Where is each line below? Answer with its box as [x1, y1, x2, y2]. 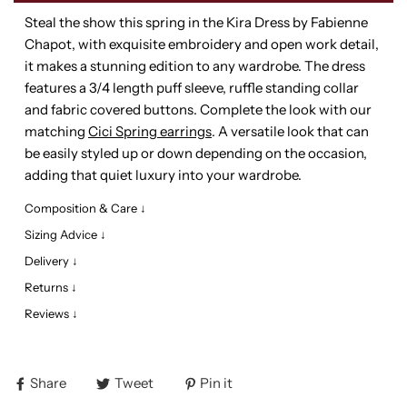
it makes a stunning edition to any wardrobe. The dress [25, 57, 365, 75]
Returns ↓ [25, 280, 77, 295]
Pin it [200, 374, 233, 392]
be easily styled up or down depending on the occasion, [25, 144, 367, 163]
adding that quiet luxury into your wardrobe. [25, 166, 302, 184]
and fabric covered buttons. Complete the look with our [25, 101, 372, 119]
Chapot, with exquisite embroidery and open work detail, [25, 35, 379, 54]
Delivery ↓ [25, 253, 78, 269]
